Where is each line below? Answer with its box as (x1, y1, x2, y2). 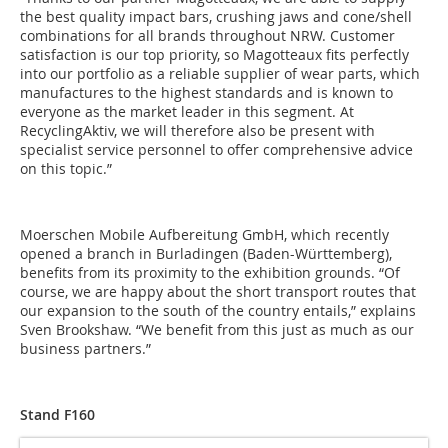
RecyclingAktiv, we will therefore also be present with (20, 121, 375, 141)
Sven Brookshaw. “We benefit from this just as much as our (20, 320, 414, 340)
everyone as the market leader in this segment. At (20, 102, 354, 122)
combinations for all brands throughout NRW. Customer (20, 26, 395, 46)
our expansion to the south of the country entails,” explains (20, 301, 416, 321)
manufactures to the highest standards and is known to (20, 83, 393, 103)
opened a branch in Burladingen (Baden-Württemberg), (20, 244, 392, 264)
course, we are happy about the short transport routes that (20, 282, 416, 302)
